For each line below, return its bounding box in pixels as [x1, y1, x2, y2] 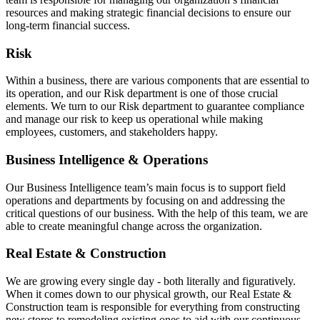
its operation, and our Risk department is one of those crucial [6, 87, 278, 100]
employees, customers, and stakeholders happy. [6, 126, 218, 139]
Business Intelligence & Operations [6, 151, 208, 167]
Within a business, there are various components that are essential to [6, 74, 309, 87]
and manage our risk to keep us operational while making [6, 113, 263, 126]
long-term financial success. [6, 19, 133, 31]
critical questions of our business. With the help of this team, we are [6, 206, 308, 219]
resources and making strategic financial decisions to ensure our [6, 6, 291, 19]
